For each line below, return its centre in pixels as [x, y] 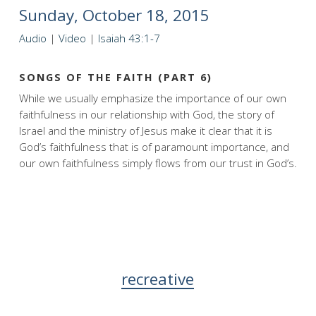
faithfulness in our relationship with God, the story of [146, 114]
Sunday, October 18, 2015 [114, 15]
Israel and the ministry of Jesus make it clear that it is [145, 130]
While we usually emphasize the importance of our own [152, 98]
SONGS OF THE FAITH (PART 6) [115, 77]
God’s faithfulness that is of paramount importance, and [154, 146]
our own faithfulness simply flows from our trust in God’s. [158, 163]
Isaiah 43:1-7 [129, 38]
